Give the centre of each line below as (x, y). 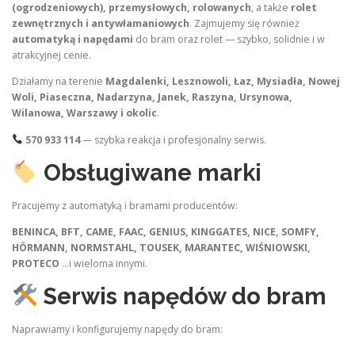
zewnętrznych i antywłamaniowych (101, 24)
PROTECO (36, 263)
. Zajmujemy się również (244, 24)
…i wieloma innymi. (103, 263)
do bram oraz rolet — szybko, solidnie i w (229, 40)
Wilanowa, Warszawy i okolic (84, 113)
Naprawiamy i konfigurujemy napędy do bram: (117, 330)
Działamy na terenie (59, 82)
